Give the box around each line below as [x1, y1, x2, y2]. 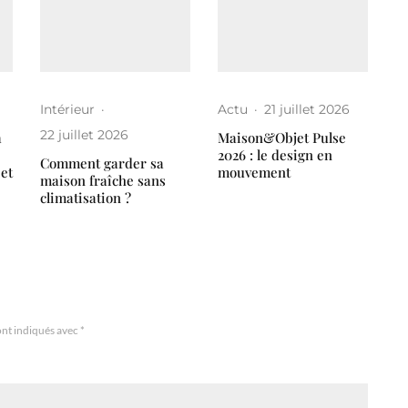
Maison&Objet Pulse [218, 128, 346, 148]
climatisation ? [40, 189, 131, 208]
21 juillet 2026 [264, 101, 350, 118]
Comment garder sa [40, 154, 164, 173]
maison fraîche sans [40, 171, 166, 190]
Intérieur [40, 101, 95, 118]
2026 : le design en [218, 146, 332, 165]
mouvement [218, 163, 291, 182]
